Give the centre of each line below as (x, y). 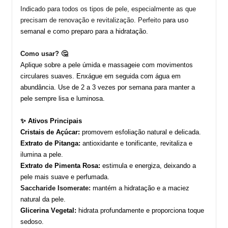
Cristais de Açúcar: (50, 132)
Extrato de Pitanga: (50, 143)
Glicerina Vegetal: (48, 210)
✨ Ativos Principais (51, 121)
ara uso (177, 20)
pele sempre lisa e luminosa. (63, 98)
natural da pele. (43, 199)
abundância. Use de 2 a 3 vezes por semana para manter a (108, 87)
